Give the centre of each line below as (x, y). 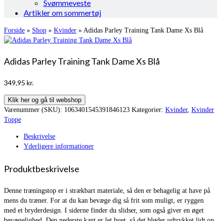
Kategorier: (148, 110)
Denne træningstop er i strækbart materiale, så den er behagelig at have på (107, 190)
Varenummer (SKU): (34, 110)
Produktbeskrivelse (42, 168)
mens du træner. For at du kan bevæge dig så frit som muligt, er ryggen (104, 200)
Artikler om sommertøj (62, 13)
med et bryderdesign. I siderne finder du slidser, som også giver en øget (104, 210)
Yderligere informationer (59, 147)
